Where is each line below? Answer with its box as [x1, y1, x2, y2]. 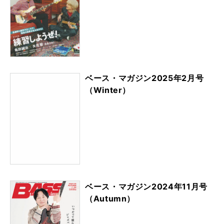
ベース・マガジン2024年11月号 [85, 181, 207, 191]
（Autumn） [85, 193, 135, 203]
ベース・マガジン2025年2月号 [85, 72, 204, 83]
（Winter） [85, 84, 131, 95]
